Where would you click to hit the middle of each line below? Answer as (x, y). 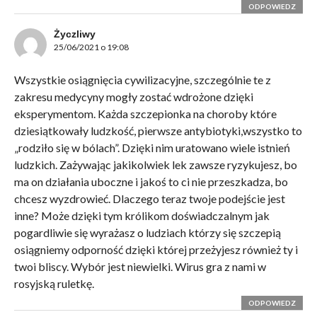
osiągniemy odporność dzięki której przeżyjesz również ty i (156, 249)
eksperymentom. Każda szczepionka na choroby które (145, 113)
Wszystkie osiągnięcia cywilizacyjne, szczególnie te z (142, 79)
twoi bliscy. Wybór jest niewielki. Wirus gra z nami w (140, 266)
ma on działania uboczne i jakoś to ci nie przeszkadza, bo (151, 181)
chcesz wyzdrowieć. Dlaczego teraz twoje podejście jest (149, 198)
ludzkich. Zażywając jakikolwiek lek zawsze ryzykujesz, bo (155, 164)
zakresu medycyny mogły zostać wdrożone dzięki (133, 96)
